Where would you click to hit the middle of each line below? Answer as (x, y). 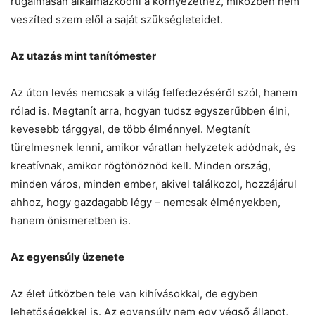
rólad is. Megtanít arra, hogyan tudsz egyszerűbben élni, (150, 110)
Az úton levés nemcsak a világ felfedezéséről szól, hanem (154, 92)
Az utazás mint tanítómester (83, 56)
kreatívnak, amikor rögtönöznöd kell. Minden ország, (141, 165)
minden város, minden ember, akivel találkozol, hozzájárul (154, 184)
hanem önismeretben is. (71, 220)
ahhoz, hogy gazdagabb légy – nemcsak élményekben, (146, 202)
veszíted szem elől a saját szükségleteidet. (117, 19)
